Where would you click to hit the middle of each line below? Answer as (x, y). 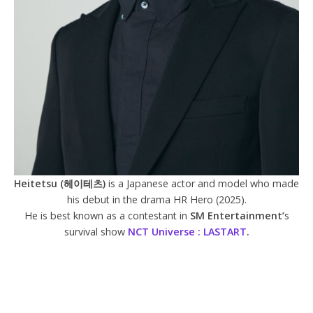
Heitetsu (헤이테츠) (61, 184)
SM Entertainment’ (237, 216)
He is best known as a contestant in (107, 216)
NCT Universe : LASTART (187, 232)
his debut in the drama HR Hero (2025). (156, 200)
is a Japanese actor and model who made (204, 184)
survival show (96, 232)
